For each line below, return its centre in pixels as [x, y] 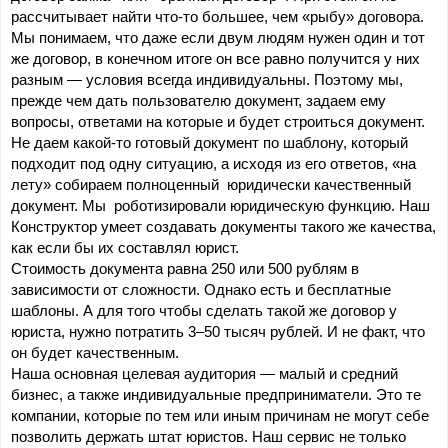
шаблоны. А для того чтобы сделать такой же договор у [204, 311]
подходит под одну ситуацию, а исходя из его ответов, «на [213, 164]
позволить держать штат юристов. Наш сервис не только [208, 437]
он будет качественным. [95, 353]
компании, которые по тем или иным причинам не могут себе [220, 416]
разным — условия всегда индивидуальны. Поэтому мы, [207, 80]
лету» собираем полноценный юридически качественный [211, 185]
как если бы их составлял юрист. [125, 248]
